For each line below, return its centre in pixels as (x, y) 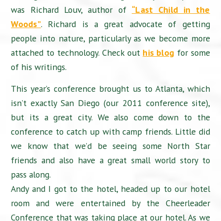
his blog (159, 52)
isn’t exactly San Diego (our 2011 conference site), (110, 103)
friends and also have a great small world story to (110, 160)
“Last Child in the (171, 9)
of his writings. (39, 67)
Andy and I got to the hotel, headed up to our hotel (110, 189)
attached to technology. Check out (77, 52)
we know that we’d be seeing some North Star (110, 146)
